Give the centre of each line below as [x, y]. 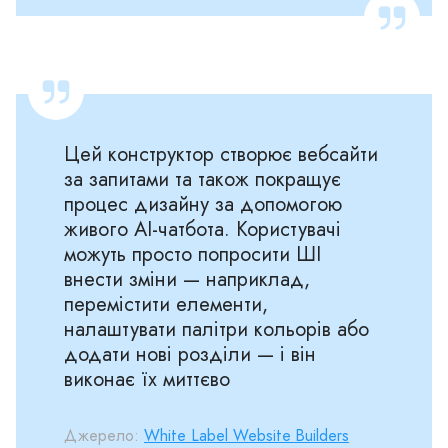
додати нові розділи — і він [190, 354]
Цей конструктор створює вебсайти [221, 154]
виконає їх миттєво [147, 379]
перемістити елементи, [166, 304]
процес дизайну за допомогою [203, 204]
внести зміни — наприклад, [187, 279]
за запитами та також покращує [202, 179]
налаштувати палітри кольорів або [216, 329]
